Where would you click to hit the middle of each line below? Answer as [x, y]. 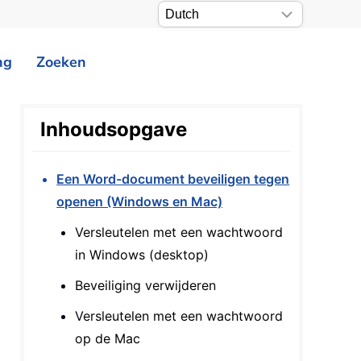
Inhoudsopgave [114, 129]
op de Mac [108, 338]
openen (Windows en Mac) [140, 201]
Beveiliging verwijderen [146, 285]
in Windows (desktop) [142, 255]
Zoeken [61, 62]
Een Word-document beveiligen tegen [173, 179]
